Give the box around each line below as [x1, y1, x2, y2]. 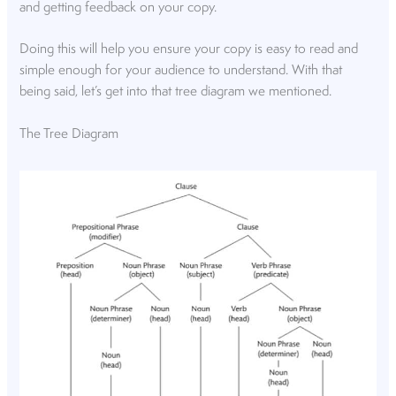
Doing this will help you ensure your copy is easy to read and [19, 42, 359, 57]
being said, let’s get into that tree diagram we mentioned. [19, 85, 332, 100]
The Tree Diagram [19, 126, 119, 141]
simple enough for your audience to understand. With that [19, 64, 343, 79]
